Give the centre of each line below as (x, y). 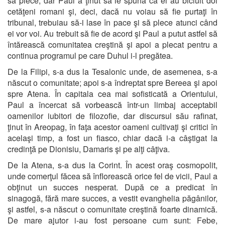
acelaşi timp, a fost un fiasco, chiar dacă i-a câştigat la (113, 138)
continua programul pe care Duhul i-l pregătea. (90, 55)
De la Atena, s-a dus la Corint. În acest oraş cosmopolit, (113, 165)
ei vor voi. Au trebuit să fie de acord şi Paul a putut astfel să (113, 33)
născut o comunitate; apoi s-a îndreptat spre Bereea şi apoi (113, 82)
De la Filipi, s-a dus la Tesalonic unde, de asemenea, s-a (113, 71)
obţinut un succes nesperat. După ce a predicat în (113, 187)
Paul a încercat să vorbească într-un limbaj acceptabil (113, 104)
